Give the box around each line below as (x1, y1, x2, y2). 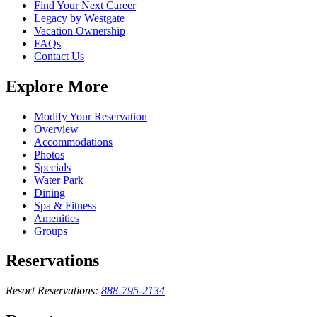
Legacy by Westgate (34, 11, 125, 24)
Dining (34, 186, 65, 199)
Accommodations (34, 135, 113, 148)
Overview (34, 122, 79, 135)
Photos (34, 148, 64, 161)
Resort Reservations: (6, 284, 98, 297)
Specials (34, 161, 71, 173)
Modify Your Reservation (34, 110, 147, 122)
